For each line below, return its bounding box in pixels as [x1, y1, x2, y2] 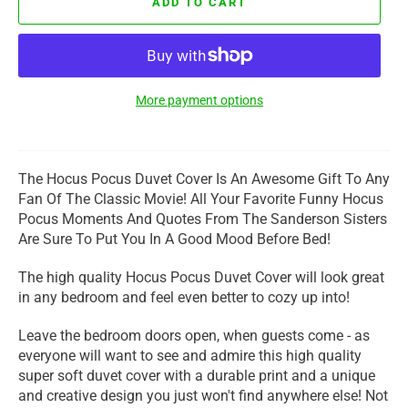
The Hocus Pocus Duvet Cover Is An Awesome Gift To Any [18, 169, 390, 188]
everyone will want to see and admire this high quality [18, 346, 362, 364]
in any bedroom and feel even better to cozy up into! [18, 288, 350, 306]
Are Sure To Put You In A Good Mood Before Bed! [18, 229, 331, 248]
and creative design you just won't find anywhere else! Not [18, 386, 388, 404]
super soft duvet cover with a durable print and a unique [18, 366, 375, 384]
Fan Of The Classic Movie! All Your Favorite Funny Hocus [18, 189, 383, 208]
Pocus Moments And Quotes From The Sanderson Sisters [18, 209, 387, 228]
